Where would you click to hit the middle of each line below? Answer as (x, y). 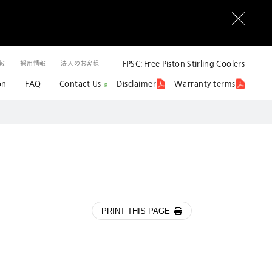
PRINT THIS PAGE (136, 211)
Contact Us (80, 84)
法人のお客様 (80, 63)
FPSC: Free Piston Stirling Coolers (183, 64)
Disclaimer (137, 84)
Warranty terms (205, 84)
